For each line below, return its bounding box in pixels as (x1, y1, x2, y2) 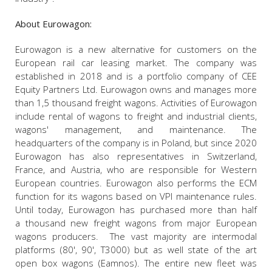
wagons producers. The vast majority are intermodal (15, 230, 257, 243)
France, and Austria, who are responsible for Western (15, 163, 257, 176)
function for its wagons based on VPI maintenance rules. (15, 190, 257, 203)
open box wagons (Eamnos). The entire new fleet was (15, 257, 257, 270)
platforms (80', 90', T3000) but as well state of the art (15, 243, 257, 256)
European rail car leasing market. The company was (15, 56, 257, 69)
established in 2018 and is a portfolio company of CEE (15, 70, 257, 83)
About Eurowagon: (15, 18, 92, 30)
